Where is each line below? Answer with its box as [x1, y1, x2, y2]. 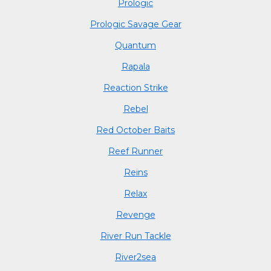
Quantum [115, 39, 156, 51]
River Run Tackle [100, 230, 171, 241]
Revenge [116, 209, 155, 220]
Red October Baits [96, 124, 175, 135]
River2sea [115, 251, 156, 263]
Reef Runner [108, 145, 163, 157]
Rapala [121, 60, 150, 72]
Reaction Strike [103, 82, 168, 93]
